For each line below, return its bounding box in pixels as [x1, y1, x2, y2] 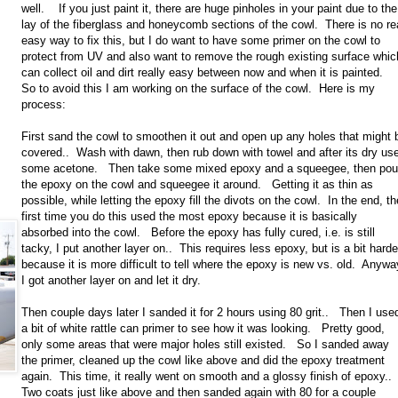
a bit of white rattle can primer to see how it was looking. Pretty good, [21, 322, 385, 336]
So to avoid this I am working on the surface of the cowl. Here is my [21, 82, 375, 96]
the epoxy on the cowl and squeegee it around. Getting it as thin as [21, 178, 373, 192]
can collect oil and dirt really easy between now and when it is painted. [21, 66, 390, 80]
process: [21, 98, 66, 112]
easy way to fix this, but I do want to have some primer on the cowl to [21, 34, 380, 48]
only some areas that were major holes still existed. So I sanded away [21, 338, 389, 352]
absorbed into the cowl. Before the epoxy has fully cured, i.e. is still [21, 226, 375, 240]
